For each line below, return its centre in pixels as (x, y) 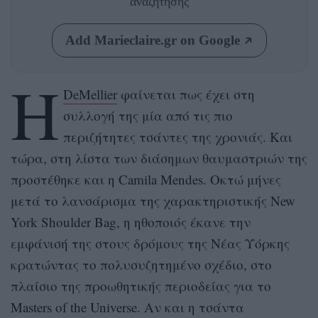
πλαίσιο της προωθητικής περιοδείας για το (141, 286)
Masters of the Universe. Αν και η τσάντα (127, 307)
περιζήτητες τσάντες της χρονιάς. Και (177, 137)
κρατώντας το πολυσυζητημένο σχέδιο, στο (141, 265)
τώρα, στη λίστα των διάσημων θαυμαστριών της (159, 158)
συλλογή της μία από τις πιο (148, 116)
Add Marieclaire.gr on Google (152, 40)
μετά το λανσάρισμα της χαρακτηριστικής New (153, 201)
